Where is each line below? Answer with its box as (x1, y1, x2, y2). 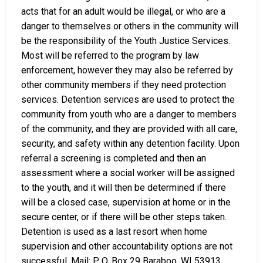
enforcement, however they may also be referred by (21, 65, 233, 76)
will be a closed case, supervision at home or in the (21, 197, 231, 208)
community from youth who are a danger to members (21, 109, 237, 120)
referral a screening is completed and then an (21, 153, 206, 164)
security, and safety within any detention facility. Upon (21, 138, 240, 150)
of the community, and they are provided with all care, (21, 123, 237, 135)
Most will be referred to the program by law (21, 50, 199, 62)
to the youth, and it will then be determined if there (21, 182, 226, 194)
